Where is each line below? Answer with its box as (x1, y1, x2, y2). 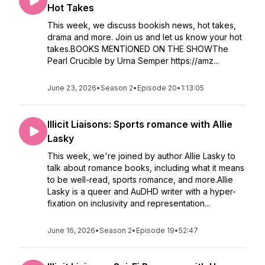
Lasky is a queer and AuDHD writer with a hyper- (47, 186, 236, 196)
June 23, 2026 (47, 83, 96, 92)
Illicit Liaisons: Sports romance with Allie (47, 118, 232, 130)
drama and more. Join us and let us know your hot (47, 32, 242, 42)
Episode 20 (137, 83, 177, 92)
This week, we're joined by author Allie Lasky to (47, 151, 235, 161)
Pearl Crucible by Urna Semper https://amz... (47, 56, 219, 66)
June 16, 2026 (47, 226, 95, 235)
